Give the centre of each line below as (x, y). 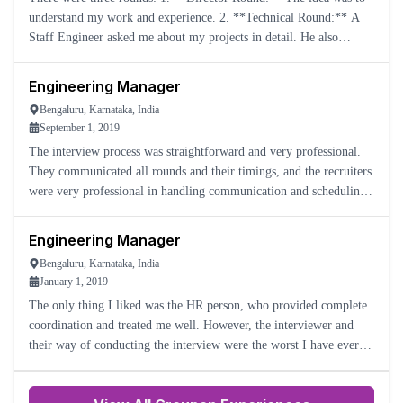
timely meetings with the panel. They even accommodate (255, 211)
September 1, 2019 (80, 128)
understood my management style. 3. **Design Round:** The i (285, 57)
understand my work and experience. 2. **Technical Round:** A (124, 18)
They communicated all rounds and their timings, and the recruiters (200, 171)
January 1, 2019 (74, 282)
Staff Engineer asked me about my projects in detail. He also (184, 37)
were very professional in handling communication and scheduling (197, 191)
